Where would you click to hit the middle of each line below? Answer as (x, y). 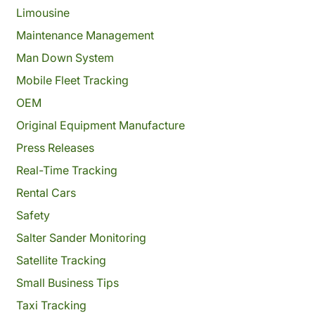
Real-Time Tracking (66, 170)
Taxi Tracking (51, 305)
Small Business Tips (67, 283)
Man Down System (65, 58)
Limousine (43, 13)
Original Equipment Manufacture (100, 125)
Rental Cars (46, 193)
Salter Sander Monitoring (81, 238)
